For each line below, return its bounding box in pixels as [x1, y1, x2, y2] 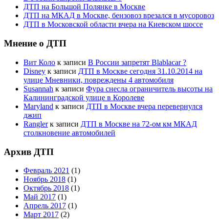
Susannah [23, 84, 53, 93]
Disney [23, 66, 45, 75]
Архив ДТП [4, 146, 54, 157]
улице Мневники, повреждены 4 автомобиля [23, 75, 174, 84]
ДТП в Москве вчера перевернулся [86, 102, 202, 110]
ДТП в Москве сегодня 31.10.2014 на [78, 66, 202, 75]
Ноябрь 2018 [23, 175, 66, 184]
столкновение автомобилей [23, 128, 115, 137]
